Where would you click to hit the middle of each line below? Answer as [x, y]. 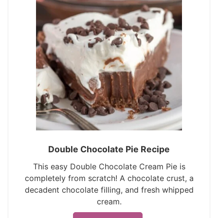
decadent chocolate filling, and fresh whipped [109, 190]
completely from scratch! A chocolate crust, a [109, 178]
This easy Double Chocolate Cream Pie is [109, 166]
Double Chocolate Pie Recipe [109, 149]
